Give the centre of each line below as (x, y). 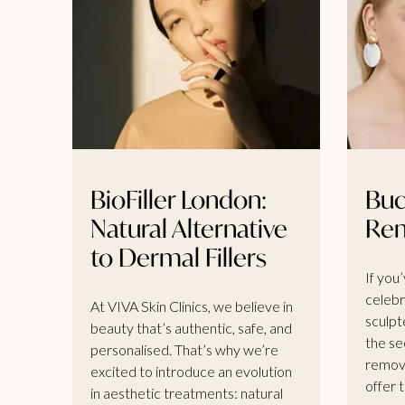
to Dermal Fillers (179, 257)
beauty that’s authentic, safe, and (191, 327)
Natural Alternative (189, 228)
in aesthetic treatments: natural (187, 392)
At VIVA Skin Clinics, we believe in (192, 306)
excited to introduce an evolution (191, 371)
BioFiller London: (179, 199)
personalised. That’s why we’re (184, 349)
